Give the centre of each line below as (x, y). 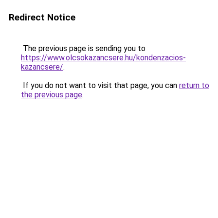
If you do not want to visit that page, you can (100, 85)
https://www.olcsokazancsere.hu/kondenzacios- (103, 58)
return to (194, 85)
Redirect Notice (42, 17)
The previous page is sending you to (83, 48)
